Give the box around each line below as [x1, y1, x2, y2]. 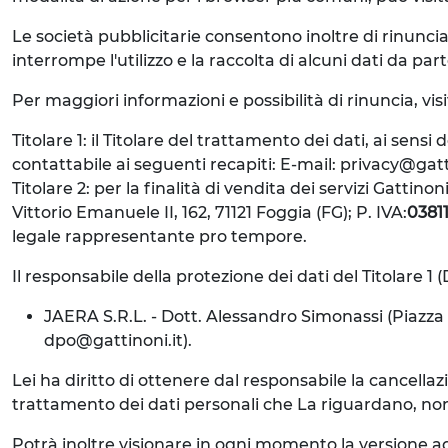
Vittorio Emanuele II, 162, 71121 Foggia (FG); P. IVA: [12, 203, 407, 222]
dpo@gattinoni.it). [44, 331, 192, 350]
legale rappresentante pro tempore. [12, 227, 307, 246]
